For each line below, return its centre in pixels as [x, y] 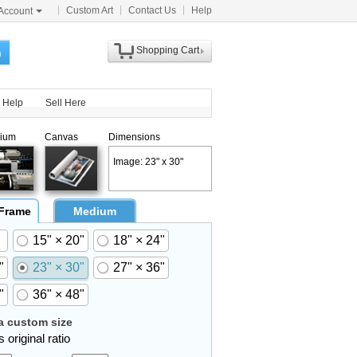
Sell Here [66, 103]
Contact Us [152, 10]
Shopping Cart [167, 50]
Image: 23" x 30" [148, 162]
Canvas [61, 137]
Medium [95, 211]
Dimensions [134, 137]
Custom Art [90, 10]
